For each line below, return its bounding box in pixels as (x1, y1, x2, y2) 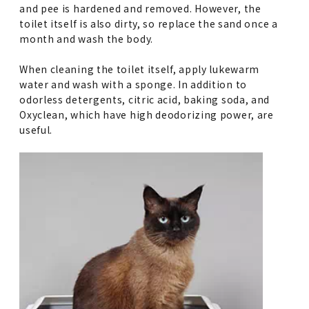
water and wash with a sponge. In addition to (19, 77, 247, 92)
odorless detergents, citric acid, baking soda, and (19, 92, 270, 107)
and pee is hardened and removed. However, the (19, 1, 261, 16)
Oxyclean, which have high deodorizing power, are (19, 108, 274, 122)
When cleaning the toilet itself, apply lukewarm (19, 62, 260, 77)
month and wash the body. (19, 32, 153, 46)
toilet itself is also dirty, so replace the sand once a (19, 17, 278, 31)
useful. (19, 123, 53, 137)
